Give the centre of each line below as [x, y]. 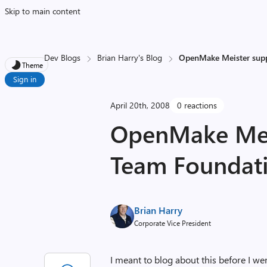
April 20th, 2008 [140, 105]
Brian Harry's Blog [130, 58]
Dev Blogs [63, 58]
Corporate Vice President [173, 223]
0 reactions [197, 105]
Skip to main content [43, 11]
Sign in [25, 79]
